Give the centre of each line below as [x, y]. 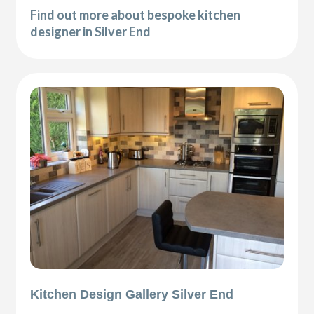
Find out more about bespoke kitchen [136, 14]
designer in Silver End [91, 31]
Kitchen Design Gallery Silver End [132, 295]
